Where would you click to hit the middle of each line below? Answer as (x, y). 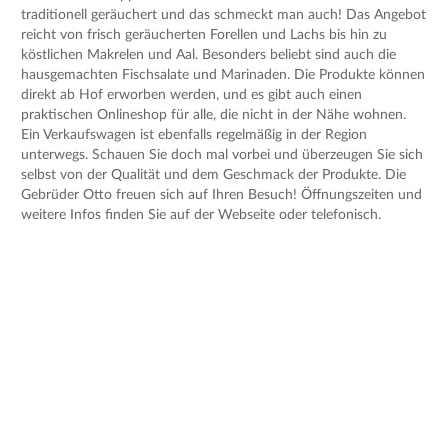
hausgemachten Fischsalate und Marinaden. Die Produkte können (223, 74)
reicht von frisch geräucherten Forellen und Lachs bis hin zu (204, 34)
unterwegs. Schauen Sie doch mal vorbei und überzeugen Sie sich (222, 154)
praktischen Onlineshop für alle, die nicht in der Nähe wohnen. (213, 114)
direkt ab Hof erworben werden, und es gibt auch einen (191, 94)
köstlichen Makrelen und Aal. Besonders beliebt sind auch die (208, 54)
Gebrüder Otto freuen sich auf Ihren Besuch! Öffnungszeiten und (221, 194)
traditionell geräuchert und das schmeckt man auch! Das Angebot (223, 14)
